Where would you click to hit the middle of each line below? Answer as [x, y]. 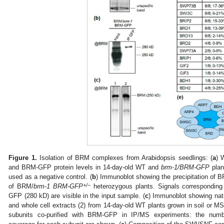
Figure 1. [23, 158]
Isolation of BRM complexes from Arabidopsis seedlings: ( [124, 158]
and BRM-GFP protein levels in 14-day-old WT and [85, 167]
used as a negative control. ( [50, 177]
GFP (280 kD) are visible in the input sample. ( [77, 196]
